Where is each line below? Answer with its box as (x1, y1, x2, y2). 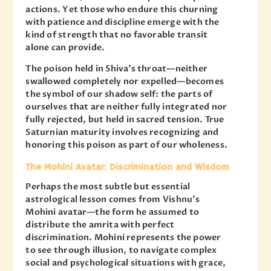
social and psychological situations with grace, (25, 257, 226, 269)
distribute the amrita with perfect (25, 219, 175, 231)
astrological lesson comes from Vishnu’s (25, 194, 200, 206)
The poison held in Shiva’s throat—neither (25, 63, 208, 75)
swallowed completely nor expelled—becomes (25, 76, 224, 88)
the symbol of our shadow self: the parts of (25, 88, 213, 100)
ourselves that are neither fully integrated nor (25, 101, 227, 113)
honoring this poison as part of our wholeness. (25, 139, 228, 151)
